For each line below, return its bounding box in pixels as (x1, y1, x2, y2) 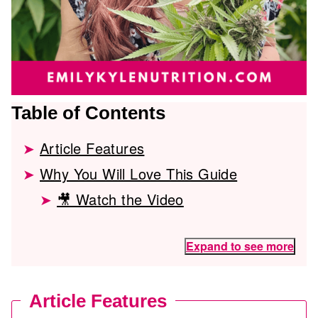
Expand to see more (186, 238, 294, 254)
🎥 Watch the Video (57, 189, 184, 209)
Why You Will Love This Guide (40, 163, 238, 184)
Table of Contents (11, 102, 165, 124)
